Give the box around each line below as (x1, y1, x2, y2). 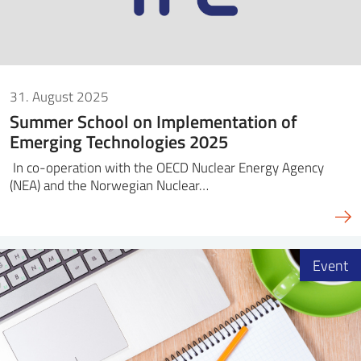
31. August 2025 (10, 87, 109, 106)
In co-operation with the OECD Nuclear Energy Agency (10, 157, 324, 176)
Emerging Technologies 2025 (10, 129, 228, 155)
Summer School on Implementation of (10, 109, 297, 135)
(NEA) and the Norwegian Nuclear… (10, 175, 209, 194)
